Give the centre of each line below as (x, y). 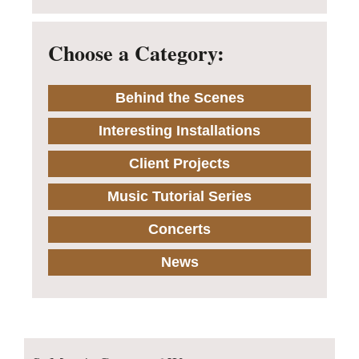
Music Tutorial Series (179, 196)
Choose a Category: (136, 53)
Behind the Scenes (179, 98)
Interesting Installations (179, 131)
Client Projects (179, 163)
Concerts (179, 229)
